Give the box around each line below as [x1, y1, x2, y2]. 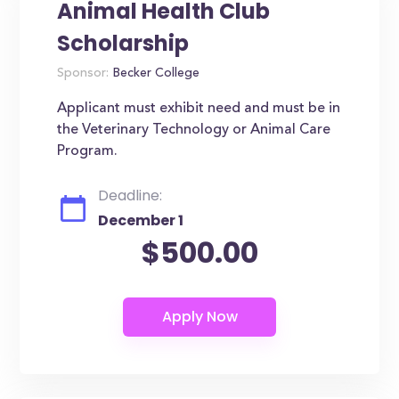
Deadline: [98, 185, 163, 206]
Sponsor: [57, 68, 110, 80]
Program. [57, 144, 118, 159]
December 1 [98, 210, 184, 231]
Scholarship [57, 28, 190, 58]
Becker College [109, 68, 200, 80]
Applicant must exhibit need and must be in [57, 102, 341, 116]
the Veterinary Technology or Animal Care [57, 123, 331, 137]
